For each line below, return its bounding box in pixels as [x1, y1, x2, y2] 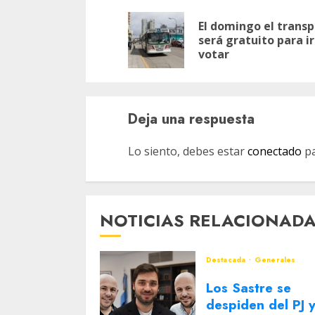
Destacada [206, 254, 247, 265]
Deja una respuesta [128, 108, 255, 129]
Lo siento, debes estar [128, 143, 247, 159]
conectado [247, 143, 302, 159]
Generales [255, 254, 296, 265]
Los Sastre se [206, 278, 291, 298]
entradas [127, 32, 205, 60]
